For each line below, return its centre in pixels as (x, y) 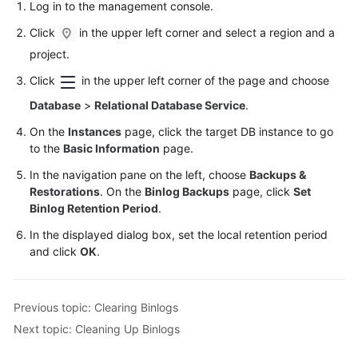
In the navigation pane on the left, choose (139, 175)
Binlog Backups (187, 191)
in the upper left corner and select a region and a (205, 32)
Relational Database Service (170, 105)
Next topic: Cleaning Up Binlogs (97, 328)
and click (55, 251)
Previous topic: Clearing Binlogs (96, 307)
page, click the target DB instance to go (227, 131)
